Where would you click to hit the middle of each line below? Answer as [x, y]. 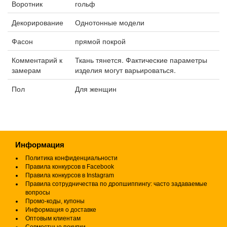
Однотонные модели [110, 23]
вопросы [38, 193]
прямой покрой [100, 41]
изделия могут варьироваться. [125, 70]
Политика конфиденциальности [71, 158]
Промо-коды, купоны [55, 201]
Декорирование [37, 23]
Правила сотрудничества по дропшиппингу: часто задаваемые [116, 184]
